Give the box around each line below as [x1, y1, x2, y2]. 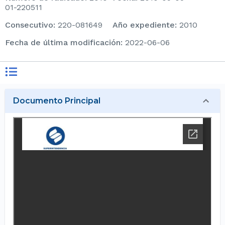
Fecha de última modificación [10, 38, 121, 47]
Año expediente [118, 20, 175, 30]
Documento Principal [13, 96, 100, 106]
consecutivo [11, 20, 53, 30]
